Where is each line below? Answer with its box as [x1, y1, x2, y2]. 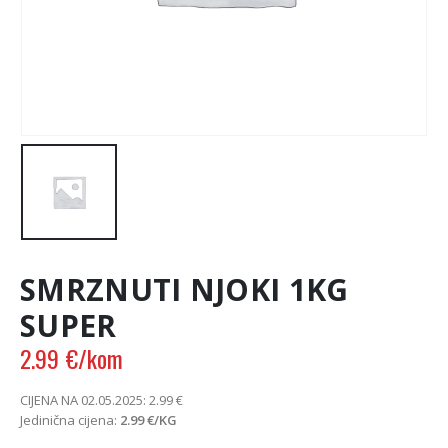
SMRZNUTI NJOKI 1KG [20, 268, 349, 310]
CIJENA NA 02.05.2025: [20, 390, 149, 409]
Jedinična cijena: [20, 410, 120, 429]
